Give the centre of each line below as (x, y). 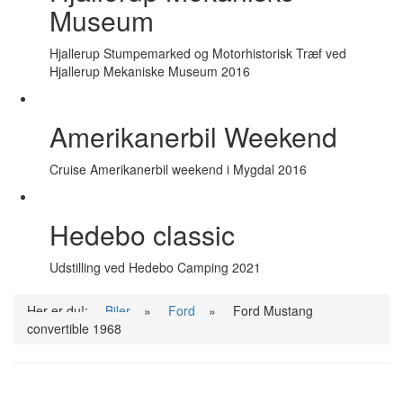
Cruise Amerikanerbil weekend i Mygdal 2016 (178, 170)
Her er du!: (59, 311)
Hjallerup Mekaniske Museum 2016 (150, 72)
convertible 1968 (74, 329)
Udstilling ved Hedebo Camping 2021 (155, 268)
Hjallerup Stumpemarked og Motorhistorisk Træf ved (198, 54)
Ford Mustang (273, 311)
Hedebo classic (142, 235)
